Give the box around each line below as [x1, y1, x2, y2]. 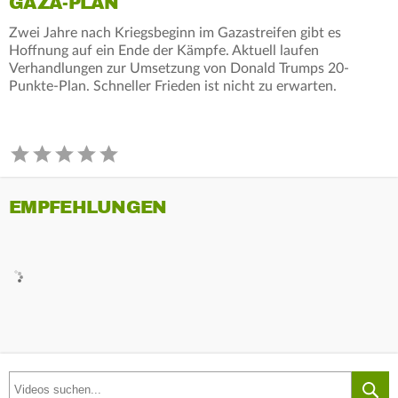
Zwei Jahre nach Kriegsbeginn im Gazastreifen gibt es [9, 25, 341, 40]
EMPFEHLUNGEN [9, 195, 167, 219]
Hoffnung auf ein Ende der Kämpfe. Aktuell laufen [9, 43, 319, 58]
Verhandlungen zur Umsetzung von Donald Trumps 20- [9, 60, 349, 76]
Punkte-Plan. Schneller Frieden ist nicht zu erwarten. [9, 78, 337, 93]
